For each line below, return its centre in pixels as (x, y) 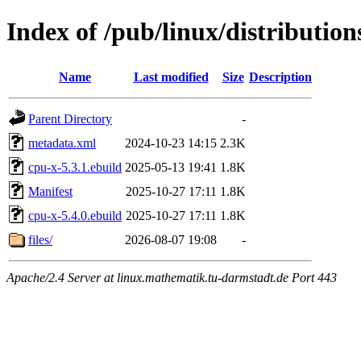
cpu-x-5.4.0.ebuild (75, 215)
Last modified (171, 77)
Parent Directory (70, 118)
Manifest (50, 191)
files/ (40, 239)
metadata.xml (62, 143)
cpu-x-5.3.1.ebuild (75, 167)
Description (280, 77)
